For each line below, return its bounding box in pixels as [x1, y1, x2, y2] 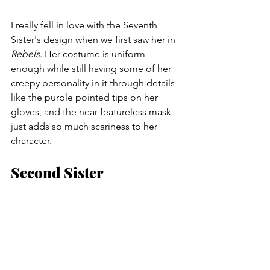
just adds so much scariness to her [11, 120, 160, 132]
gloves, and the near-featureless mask [11, 105, 174, 118]
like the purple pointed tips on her [11, 91, 160, 103]
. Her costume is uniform [40, 48, 148, 60]
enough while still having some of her [11, 62, 174, 74]
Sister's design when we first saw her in [11, 33, 178, 45]
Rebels [11, 48, 40, 60]
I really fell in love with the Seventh [11, 19, 160, 31]
